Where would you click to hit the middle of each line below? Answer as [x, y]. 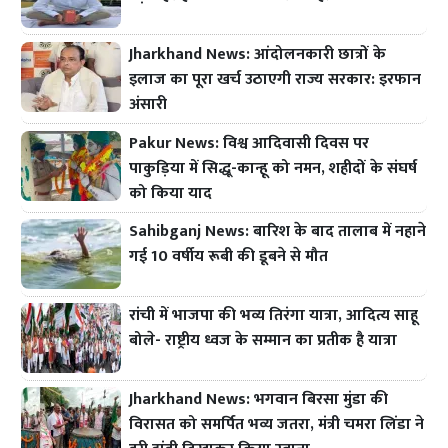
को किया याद [171, 193]
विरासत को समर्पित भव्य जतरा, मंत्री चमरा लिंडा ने [277, 424]
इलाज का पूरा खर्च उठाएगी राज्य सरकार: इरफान [275, 79]
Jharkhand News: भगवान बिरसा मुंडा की [259, 399]
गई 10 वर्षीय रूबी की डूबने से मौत [229, 257]
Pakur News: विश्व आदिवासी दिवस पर [249, 143]
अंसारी [148, 104]
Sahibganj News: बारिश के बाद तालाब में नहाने [278, 232]
